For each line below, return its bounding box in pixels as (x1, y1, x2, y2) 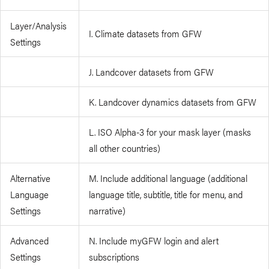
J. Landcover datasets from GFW (89, 64, 214, 79)
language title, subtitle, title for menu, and (89, 187, 243, 202)
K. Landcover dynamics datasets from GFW (89, 94, 257, 109)
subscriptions (89, 249, 140, 264)
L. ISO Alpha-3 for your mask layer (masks (89, 124, 252, 139)
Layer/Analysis (10, 18, 67, 33)
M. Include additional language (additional (89, 171, 248, 186)
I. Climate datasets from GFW (89, 26, 202, 41)
